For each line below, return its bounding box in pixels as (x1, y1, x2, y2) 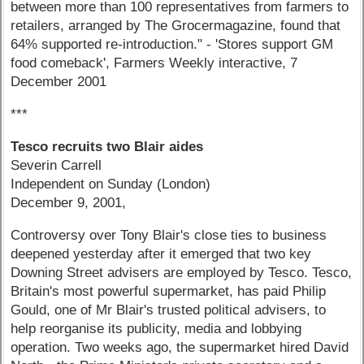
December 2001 (11, 74, 107, 90)
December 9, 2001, (11, 194, 127, 210)
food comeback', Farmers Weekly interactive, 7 (11, 55, 298, 71)
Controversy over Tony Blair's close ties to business (11, 227, 327, 243)
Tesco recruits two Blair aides (11, 138, 204, 154)
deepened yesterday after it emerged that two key (11, 245, 312, 262)
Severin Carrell (11, 157, 102, 173)
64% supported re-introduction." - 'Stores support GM (11, 37, 334, 53)
